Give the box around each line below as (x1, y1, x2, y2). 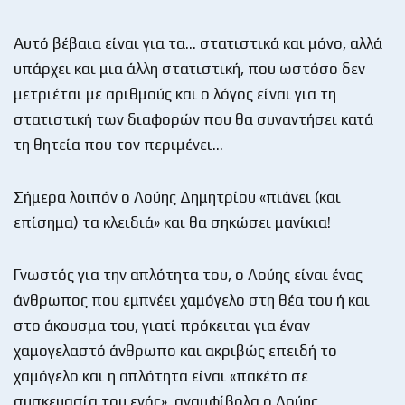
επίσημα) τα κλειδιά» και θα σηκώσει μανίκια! (14, 212, 331, 231)
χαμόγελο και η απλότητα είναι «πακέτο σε (14, 366, 308, 385)
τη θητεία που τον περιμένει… (14, 135, 223, 154)
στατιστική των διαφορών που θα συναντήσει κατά (14, 109, 373, 128)
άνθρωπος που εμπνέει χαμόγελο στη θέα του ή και (14, 290, 370, 309)
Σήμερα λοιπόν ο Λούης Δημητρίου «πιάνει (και (14, 187, 341, 206)
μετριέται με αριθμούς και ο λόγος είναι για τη (14, 84, 336, 103)
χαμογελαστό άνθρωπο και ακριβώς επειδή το (14, 341, 337, 360)
